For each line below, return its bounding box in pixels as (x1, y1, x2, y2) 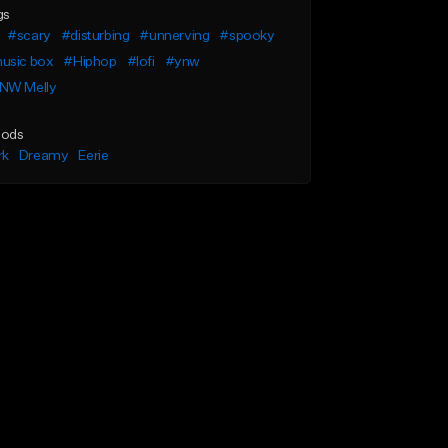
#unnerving (139, 29, 210, 43)
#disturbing (60, 29, 130, 43)
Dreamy (18, 149, 69, 163)
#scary (7, 29, 51, 43)
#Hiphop (63, 55, 117, 69)
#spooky (219, 29, 275, 43)
